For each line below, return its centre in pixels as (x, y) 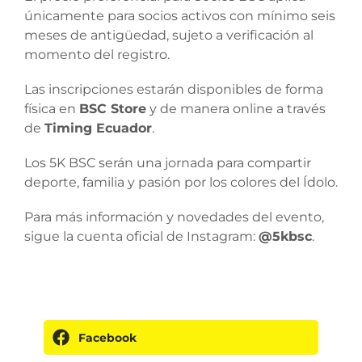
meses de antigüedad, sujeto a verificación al (169, 35)
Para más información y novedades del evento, (174, 217)
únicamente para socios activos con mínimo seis (180, 15)
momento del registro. (97, 54)
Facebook (107, 337)
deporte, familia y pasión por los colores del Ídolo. (181, 183)
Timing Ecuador (98, 128)
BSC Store (113, 108)
